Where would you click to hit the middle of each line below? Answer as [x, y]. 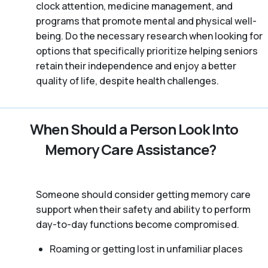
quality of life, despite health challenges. [127, 80]
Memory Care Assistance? [130, 149]
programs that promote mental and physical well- [146, 21]
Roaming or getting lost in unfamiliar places [146, 249]
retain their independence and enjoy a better [136, 66]
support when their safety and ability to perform [143, 209]
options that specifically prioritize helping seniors [147, 51]
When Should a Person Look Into [134, 129]
